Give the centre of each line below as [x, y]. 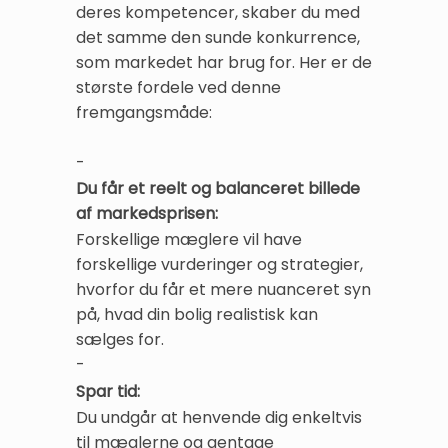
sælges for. [120, 340]
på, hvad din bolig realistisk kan [197, 315]
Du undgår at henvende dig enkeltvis [219, 417]
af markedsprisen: [147, 214]
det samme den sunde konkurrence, [218, 37]
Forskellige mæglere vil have [189, 240]
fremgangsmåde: [144, 112]
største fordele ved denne [178, 87]
